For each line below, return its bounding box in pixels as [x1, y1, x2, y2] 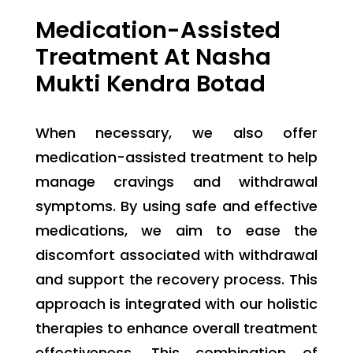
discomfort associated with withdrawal [35, 244, 318, 265]
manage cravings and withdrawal [35, 171, 318, 191]
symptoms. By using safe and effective [35, 195, 318, 216]
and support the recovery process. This [35, 269, 318, 289]
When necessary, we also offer [35, 122, 318, 143]
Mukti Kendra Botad [35, 67, 266, 99]
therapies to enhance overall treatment [35, 318, 318, 338]
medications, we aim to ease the [35, 220, 318, 240]
